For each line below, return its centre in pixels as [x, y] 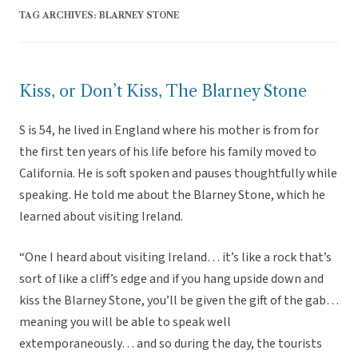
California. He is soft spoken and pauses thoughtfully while [178, 174]
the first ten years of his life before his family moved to [168, 152]
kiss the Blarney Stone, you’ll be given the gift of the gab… [179, 301]
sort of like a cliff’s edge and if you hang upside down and [171, 279]
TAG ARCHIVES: [59, 16]
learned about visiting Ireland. [101, 217]
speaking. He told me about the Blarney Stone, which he [172, 195]
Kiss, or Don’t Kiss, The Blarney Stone [163, 91]
